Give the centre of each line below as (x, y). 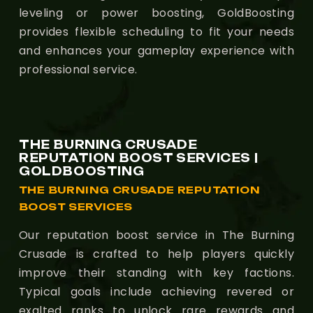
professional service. (78, 69)
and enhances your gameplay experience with (156, 50)
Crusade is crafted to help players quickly (156, 254)
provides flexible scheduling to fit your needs (156, 31)
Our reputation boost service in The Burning (156, 235)
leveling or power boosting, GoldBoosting (156, 13)
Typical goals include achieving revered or (156, 291)
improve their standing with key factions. (156, 272)
